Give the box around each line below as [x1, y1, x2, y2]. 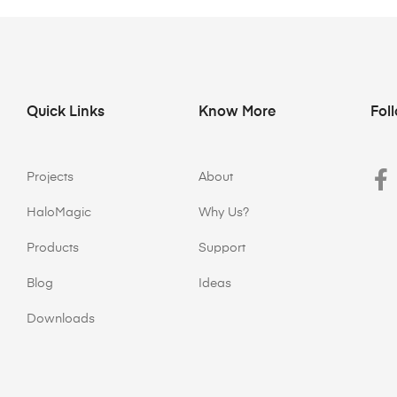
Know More [198, 105, 276, 121]
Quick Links [27, 105, 105, 121]
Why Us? [198, 206, 249, 220]
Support [198, 242, 245, 255]
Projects [27, 171, 74, 184]
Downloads [27, 313, 96, 326]
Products [27, 242, 80, 255]
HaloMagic [27, 206, 92, 220]
